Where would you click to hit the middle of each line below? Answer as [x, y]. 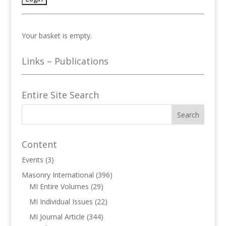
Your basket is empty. [56, 36]
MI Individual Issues [61, 202]
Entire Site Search [60, 95]
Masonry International [58, 175]
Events [32, 160]
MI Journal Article [57, 217]
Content [39, 144]
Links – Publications [65, 61]
